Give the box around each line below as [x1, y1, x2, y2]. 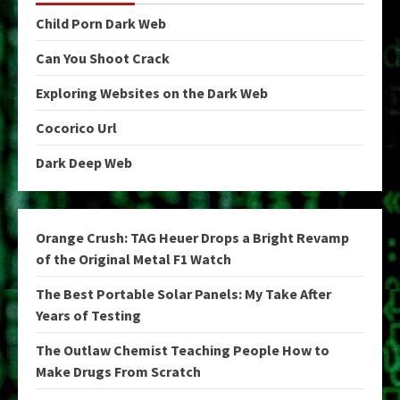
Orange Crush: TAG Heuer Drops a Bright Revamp [36, 228, 349, 246]
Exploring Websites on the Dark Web [36, 83, 268, 102]
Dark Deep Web [36, 153, 132, 171]
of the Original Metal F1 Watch [36, 249, 231, 268]
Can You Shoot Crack [36, 48, 170, 67]
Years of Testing [36, 305, 141, 324]
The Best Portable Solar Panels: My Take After [36, 284, 331, 303]
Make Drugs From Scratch [36, 362, 201, 380]
